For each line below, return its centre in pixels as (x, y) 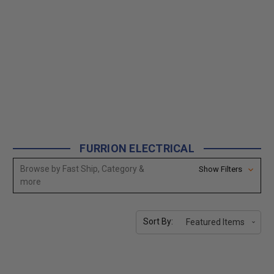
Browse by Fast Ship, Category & (82, 168)
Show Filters (222, 169)
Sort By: (158, 221)
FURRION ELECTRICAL (137, 148)
